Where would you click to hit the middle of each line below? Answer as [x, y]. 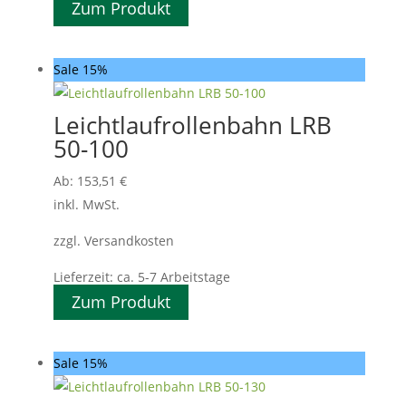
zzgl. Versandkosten [113, 240]
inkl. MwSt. [86, 204]
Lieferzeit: [85, 276]
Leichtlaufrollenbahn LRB [192, 125]
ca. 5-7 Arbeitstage [173, 276]
